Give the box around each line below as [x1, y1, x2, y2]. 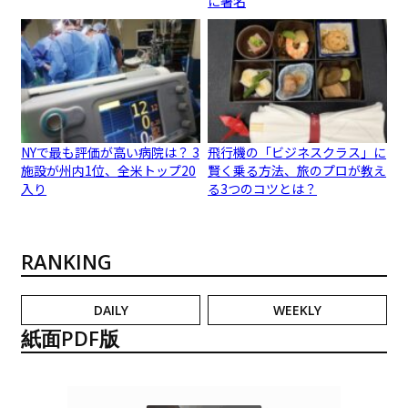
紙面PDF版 [21, 323, 120, 352]
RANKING [21, 247, 113, 275]
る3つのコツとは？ [208, 178, 318, 198]
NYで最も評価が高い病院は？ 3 [21, 142, 200, 161]
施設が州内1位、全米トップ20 [21, 160, 197, 179]
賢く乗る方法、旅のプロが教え [208, 160, 387, 179]
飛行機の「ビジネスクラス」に [208, 142, 387, 161]
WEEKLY [272, 301, 321, 319]
